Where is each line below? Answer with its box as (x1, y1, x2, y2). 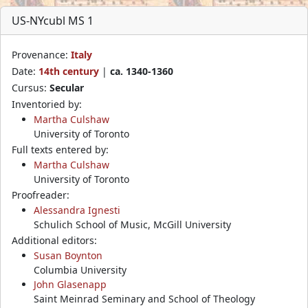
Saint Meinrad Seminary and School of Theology (34, 291, 255, 305)
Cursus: (12, 80, 49, 94)
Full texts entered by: (12, 142, 109, 156)
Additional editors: (12, 233, 97, 247)
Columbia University (34, 263, 126, 276)
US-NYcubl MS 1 (12, 12, 93, 28)
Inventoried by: (12, 97, 82, 111)
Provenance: (12, 47, 71, 61)
